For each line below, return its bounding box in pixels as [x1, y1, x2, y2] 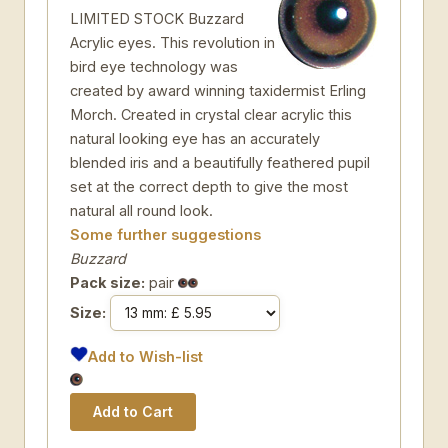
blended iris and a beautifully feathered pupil [70, 154, 370, 171]
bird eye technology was [70, 58, 238, 75]
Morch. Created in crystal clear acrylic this [70, 106, 352, 123]
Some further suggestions [70, 226, 261, 243]
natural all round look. [70, 202, 213, 219]
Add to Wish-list [88, 348, 204, 365]
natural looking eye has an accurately [70, 130, 320, 147]
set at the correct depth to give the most [70, 178, 348, 195]
